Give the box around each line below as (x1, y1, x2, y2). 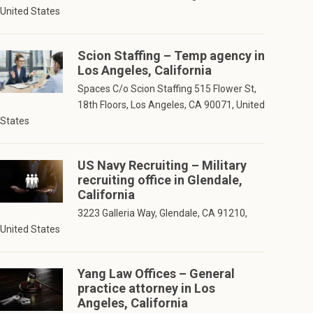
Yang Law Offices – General (77, 266, 235, 282)
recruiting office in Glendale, (77, 173, 242, 188)
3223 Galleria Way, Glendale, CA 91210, (77, 208, 247, 219)
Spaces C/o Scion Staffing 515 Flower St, (77, 83, 256, 95)
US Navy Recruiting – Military (77, 158, 247, 173)
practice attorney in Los (77, 281, 215, 296)
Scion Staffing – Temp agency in (77, 48, 265, 64)
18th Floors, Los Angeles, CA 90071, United (77, 99, 265, 111)
